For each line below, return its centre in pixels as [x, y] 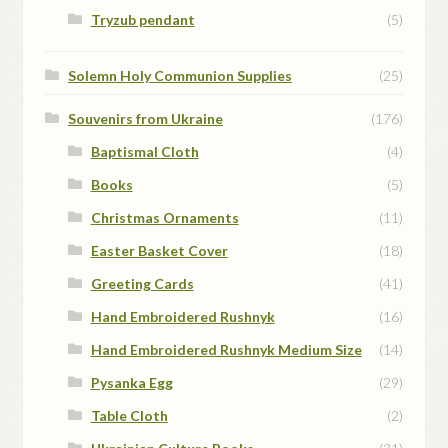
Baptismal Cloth [144, 152]
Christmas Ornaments [164, 218]
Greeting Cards [142, 284]
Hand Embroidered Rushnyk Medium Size [226, 350]
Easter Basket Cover [159, 251]
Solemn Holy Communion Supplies [179, 76]
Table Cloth [129, 416]
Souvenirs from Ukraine [145, 119]
